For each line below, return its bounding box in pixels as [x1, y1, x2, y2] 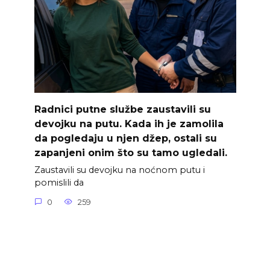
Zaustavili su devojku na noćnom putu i [34, 165, 205, 175]
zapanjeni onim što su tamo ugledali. [34, 146, 227, 159]
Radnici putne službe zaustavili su [34, 103, 211, 115]
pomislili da [34, 177, 84, 188]
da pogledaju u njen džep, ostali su [34, 132, 217, 144]
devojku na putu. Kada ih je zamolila [34, 118, 224, 130]
